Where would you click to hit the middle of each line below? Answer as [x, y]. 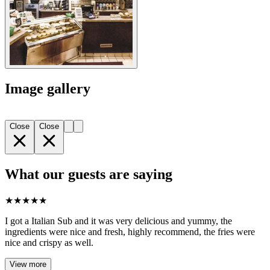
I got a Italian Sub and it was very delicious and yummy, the [118, 221]
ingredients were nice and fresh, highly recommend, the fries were [130, 231]
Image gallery [48, 89]
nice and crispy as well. [49, 242]
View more [28, 264]
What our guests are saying [89, 174]
